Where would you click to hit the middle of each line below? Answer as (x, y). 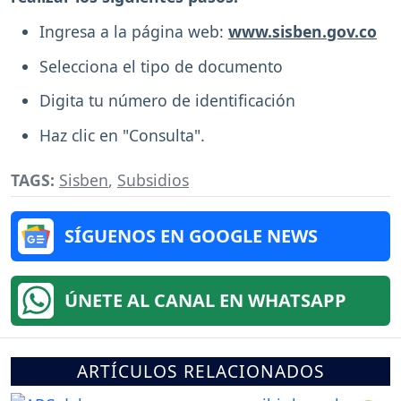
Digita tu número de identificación (167, 101)
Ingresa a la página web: (134, 31)
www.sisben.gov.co (303, 31)
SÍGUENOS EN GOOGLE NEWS (191, 236)
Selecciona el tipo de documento (161, 66)
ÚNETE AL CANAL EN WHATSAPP (205, 301)
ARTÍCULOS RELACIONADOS (200, 371)
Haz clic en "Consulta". (122, 136)
